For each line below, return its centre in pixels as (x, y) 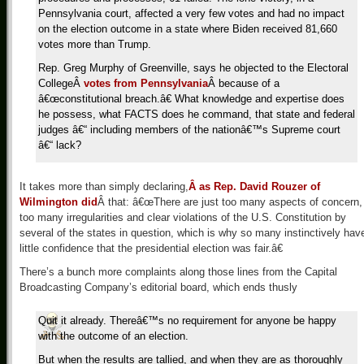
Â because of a (244, 83)
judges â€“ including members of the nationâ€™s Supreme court (189, 130)
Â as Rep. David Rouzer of (254, 186)
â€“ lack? (60, 145)
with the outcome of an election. (113, 336)
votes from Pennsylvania (146, 83)
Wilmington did (58, 202)
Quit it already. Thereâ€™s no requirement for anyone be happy (187, 321)
